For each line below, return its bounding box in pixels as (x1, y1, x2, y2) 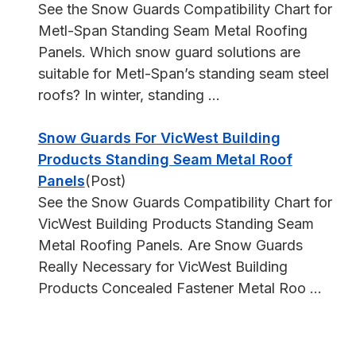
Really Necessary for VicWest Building (37, 258, 288, 275)
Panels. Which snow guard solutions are (37, 44, 300, 60)
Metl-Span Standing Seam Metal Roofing (37, 22, 308, 39)
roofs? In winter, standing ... (37, 87, 220, 103)
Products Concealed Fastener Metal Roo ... (37, 280, 322, 296)
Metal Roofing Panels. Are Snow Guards (37, 237, 303, 253)
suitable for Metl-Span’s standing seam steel (37, 65, 329, 82)
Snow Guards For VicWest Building (37, 130, 281, 146)
